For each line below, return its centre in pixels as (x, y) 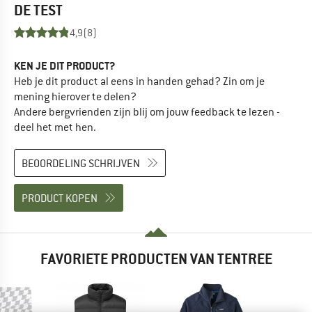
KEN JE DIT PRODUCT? (65, 66)
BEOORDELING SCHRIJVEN (81, 163)
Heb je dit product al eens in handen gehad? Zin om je (139, 82)
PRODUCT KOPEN (60, 198)
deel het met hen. (55, 128)
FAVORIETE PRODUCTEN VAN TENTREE (156, 259)
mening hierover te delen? (75, 97)
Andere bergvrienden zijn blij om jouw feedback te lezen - (147, 112)
